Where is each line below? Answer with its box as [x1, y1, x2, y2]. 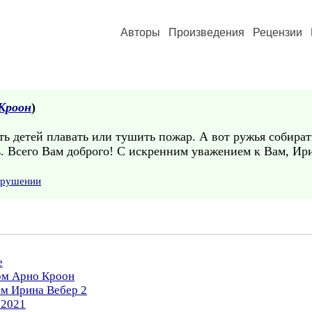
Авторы [120, 26, 160, 38]
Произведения [169, 26, 244, 38]
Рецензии [253, 26, 302, 38]
